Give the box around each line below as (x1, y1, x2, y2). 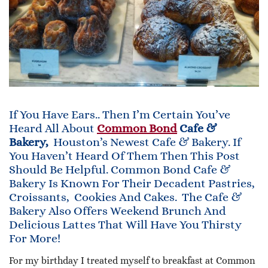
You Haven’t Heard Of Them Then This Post (9, 148, 240, 163)
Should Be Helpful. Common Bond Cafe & (9, 162, 230, 176)
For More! (9, 231, 60, 245)
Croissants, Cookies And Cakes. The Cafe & (9, 190, 242, 204)
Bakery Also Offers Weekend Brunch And (9, 203, 226, 218)
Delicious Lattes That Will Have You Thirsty (9, 217, 242, 232)
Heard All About (9, 121, 97, 135)
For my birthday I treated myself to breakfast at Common (9, 254, 255, 266)
